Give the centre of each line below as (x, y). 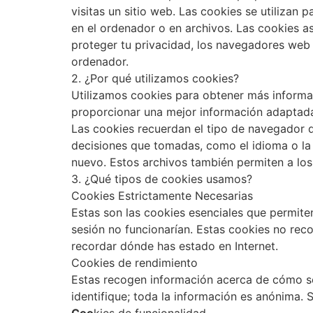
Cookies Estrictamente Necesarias (162, 196)
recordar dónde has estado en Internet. (175, 246)
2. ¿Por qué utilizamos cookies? (155, 78)
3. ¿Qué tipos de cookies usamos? (162, 179)
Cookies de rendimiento (134, 263)
